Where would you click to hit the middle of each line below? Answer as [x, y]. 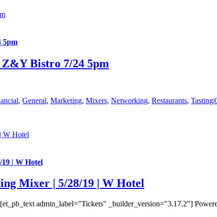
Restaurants [169, 100]
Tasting [202, 100]
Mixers [96, 100]
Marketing [66, 100]
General [34, 100]
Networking [129, 100]
